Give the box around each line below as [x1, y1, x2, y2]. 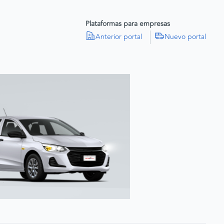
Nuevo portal [164, 31, 206, 42]
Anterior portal [95, 31, 142, 42]
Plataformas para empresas [85, 18, 170, 29]
